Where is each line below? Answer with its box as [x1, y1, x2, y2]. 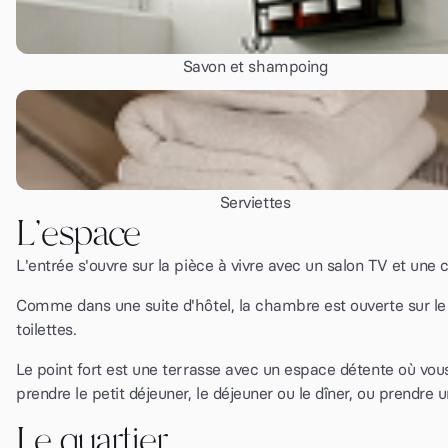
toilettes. [16, 319, 77, 339]
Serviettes [219, 192, 291, 212]
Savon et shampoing [182, 56, 328, 76]
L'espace [16, 209, 142, 258]
